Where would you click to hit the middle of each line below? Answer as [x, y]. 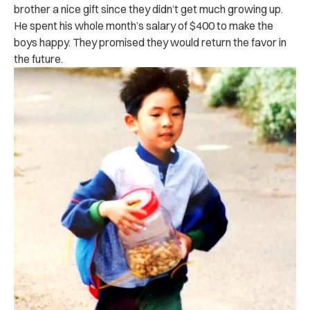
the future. [38, 58]
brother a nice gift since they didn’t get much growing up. [148, 9]
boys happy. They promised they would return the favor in [150, 42]
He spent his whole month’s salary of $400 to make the [144, 25]
